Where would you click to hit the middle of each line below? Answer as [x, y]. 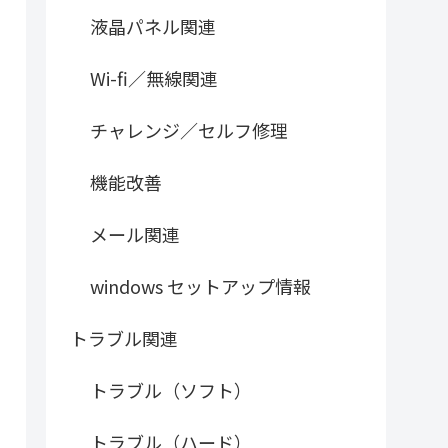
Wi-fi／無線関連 [154, 78]
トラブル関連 [124, 338]
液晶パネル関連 [153, 26]
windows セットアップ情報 [200, 286]
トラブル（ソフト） [171, 390]
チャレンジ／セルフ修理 [189, 130]
